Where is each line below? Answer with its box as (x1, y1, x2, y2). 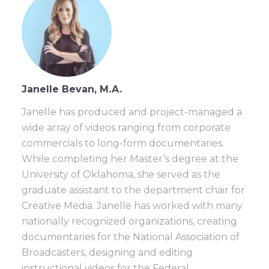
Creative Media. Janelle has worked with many (22, 200, 243, 212)
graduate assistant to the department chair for (22, 184, 245, 196)
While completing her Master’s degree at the (22, 153, 238, 165)
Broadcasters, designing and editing (22, 247, 193, 259)
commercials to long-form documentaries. (22, 138, 224, 150)
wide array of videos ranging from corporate (22, 122, 231, 134)
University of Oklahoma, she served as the (22, 169, 220, 181)
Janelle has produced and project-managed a (22, 106, 242, 118)
